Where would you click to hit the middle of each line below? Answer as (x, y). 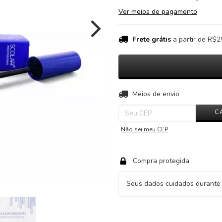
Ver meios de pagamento (158, 11)
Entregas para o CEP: (152, 94)
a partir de (190, 40)
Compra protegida (161, 161)
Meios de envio (156, 94)
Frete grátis (151, 40)
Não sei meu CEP (144, 129)
